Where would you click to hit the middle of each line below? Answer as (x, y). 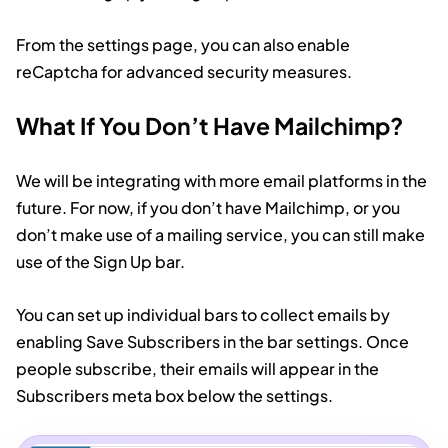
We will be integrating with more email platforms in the (221, 181)
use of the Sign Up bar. (100, 262)
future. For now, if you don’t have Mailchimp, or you (208, 208)
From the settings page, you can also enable (183, 45)
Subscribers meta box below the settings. (174, 396)
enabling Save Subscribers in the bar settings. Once (212, 342)
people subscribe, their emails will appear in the (197, 369)
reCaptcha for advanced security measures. (184, 72)
